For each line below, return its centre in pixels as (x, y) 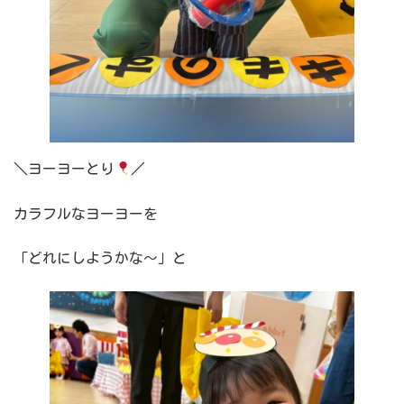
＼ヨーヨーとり (64, 168)
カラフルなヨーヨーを (86, 213)
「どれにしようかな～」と (100, 258)
